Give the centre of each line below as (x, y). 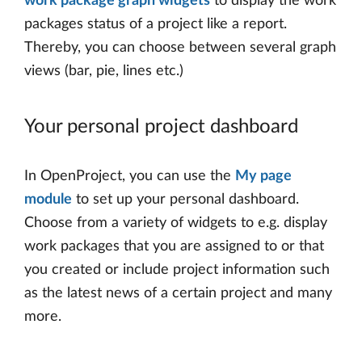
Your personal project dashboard (161, 126)
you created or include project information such (177, 269)
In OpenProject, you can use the (130, 176)
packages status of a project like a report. (156, 24)
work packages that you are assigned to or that (174, 246)
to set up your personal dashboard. (185, 199)
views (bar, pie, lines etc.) (104, 71)
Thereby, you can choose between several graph (180, 47)
